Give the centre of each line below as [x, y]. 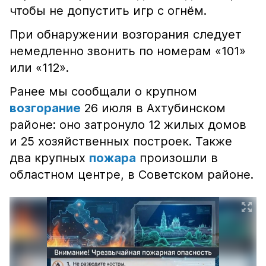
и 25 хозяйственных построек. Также [121, 141]
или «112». [39, 68]
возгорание [45, 108]
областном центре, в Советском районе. [132, 175]
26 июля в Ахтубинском [153, 108]
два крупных [49, 158]
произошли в [177, 158]
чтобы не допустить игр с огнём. [108, 11]
